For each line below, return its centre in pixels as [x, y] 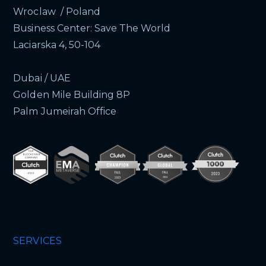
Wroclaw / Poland [57, 12]
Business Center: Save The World [92, 28]
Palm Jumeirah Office [65, 111]
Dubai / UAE [42, 78]
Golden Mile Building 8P [72, 95]
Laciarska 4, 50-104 [57, 45]
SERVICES [37, 241]
